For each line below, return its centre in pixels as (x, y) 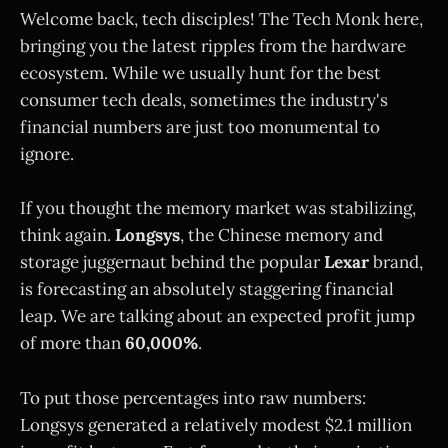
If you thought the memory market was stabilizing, (218, 208)
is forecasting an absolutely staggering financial (207, 289)
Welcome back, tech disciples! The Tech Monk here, (221, 19)
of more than (72, 343)
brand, (396, 262)
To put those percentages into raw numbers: (193, 397)
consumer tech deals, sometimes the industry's (204, 100)
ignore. (47, 154)
